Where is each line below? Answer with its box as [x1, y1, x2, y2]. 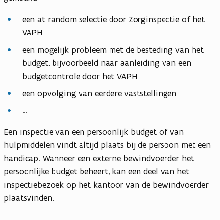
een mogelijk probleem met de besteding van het [22, 44, 204, 55]
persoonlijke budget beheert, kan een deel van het [4, 166, 189, 177]
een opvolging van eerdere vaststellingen [22, 88, 176, 99]
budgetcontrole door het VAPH [22, 71, 137, 82]
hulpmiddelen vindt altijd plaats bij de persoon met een [4, 139, 211, 151]
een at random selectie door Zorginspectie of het [22, 14, 205, 25]
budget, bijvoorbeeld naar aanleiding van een [22, 57, 191, 69]
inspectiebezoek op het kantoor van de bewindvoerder [4, 179, 209, 191]
